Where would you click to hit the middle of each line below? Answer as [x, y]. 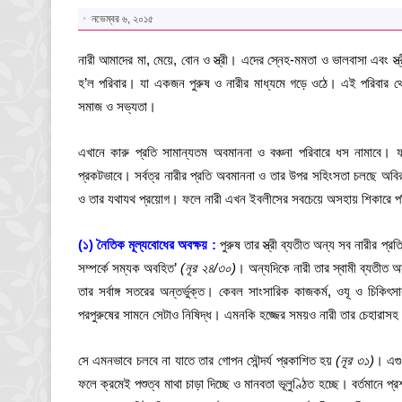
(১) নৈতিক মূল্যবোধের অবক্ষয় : [149, 245]
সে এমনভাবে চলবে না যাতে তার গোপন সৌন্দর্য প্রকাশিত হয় [207, 360]
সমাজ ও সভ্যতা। [117, 106]
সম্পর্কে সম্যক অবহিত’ [130, 268]
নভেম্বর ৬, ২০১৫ [122, 19]
